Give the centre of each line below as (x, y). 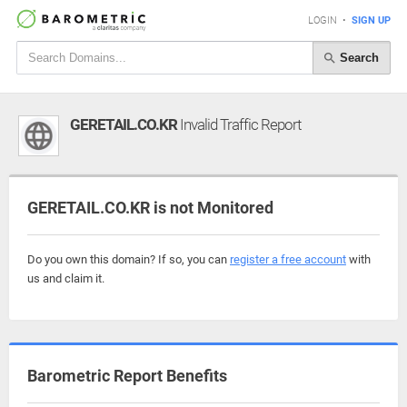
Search (357, 57)
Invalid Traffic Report (239, 124)
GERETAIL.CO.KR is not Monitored (150, 208)
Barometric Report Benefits (127, 376)
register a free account (288, 259)
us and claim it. (66, 278)
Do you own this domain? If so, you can (129, 259)
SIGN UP (371, 20)
